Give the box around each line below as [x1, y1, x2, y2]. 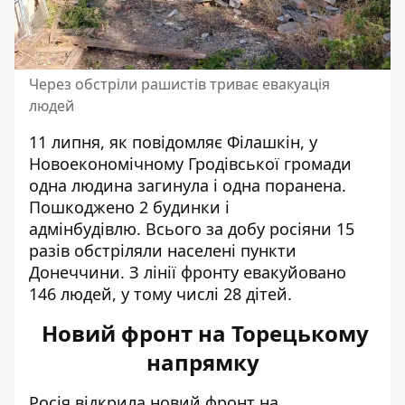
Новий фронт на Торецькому [36, 318, 369, 348]
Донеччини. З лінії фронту [29, 261, 243, 283]
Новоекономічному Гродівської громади [29, 153, 352, 174]
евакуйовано [243, 261, 346, 283]
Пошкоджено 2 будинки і [29, 196, 230, 218]
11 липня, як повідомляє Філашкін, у [29, 131, 317, 153]
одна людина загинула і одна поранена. [29, 174, 346, 196]
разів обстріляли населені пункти [29, 240, 297, 261]
